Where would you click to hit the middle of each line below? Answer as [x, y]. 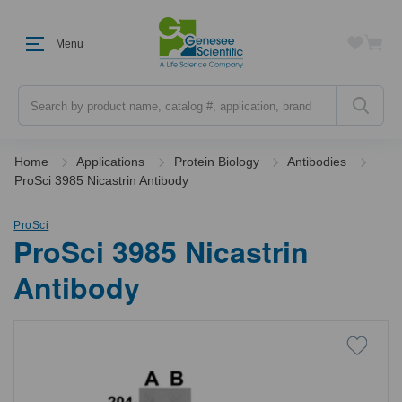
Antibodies [317, 162]
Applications [111, 162]
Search [38, 93]
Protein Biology [216, 162]
